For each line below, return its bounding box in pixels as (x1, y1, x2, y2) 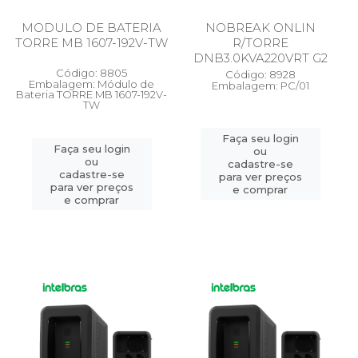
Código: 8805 (56, 66, 127, 79)
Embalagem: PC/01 (211, 79, 309, 92)
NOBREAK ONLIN (205, 20, 316, 35)
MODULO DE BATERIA (22, 20, 161, 35)
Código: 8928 (225, 68, 296, 81)
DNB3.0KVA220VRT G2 (193, 50, 328, 66)
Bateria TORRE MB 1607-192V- (16, 88, 167, 101)
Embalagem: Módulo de (29, 78, 154, 90)
